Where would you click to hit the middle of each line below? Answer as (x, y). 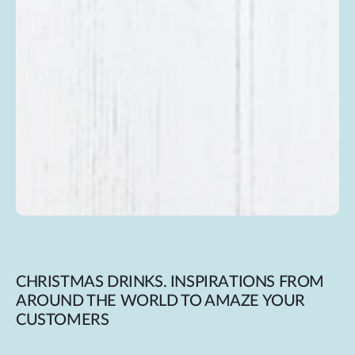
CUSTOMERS (63, 321)
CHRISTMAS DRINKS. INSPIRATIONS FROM (170, 282)
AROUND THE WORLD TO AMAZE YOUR (161, 302)
